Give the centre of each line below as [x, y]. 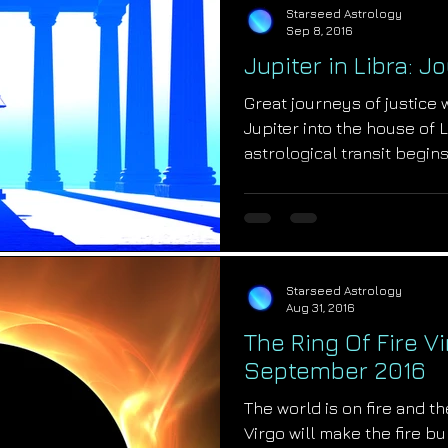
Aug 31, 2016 [320, 308]
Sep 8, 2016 [319, 31]
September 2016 [335, 370]
